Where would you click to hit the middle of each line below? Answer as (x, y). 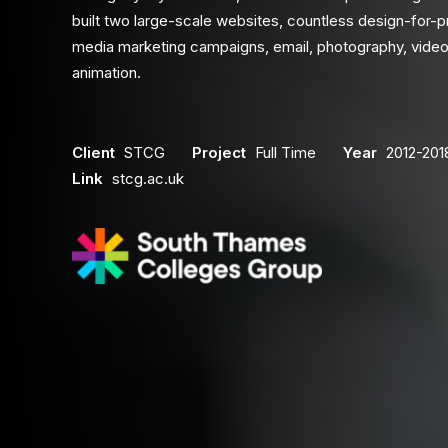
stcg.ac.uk (148, 178)
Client (93, 152)
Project (219, 152)
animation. (106, 72)
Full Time (285, 152)
